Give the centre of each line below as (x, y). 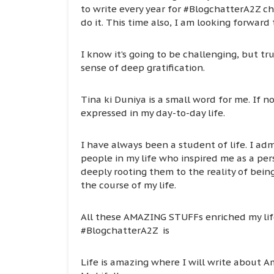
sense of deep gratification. (143, 67)
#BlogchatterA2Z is (125, 230)
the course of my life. (128, 185)
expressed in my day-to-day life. (153, 113)
